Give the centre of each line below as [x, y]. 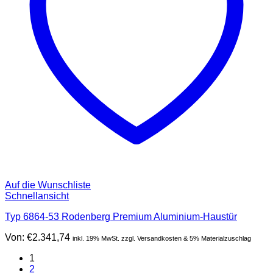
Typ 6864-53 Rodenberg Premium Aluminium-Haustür [121, 216]
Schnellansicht [37, 196]
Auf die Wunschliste [48, 185]
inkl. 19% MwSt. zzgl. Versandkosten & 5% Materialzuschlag [162, 238]
